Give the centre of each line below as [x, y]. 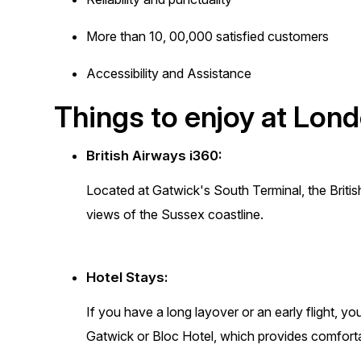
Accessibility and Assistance [169, 74]
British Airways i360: [154, 156]
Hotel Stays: [127, 278]
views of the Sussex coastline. [175, 215]
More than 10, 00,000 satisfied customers [208, 37]
